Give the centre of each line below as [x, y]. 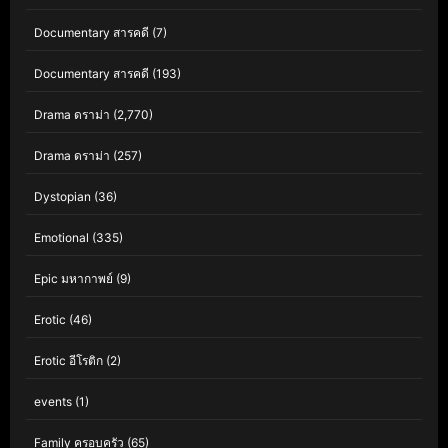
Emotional [61, 238]
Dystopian [62, 197]
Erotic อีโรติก [68, 361]
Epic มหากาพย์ [73, 279]
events [53, 402]
